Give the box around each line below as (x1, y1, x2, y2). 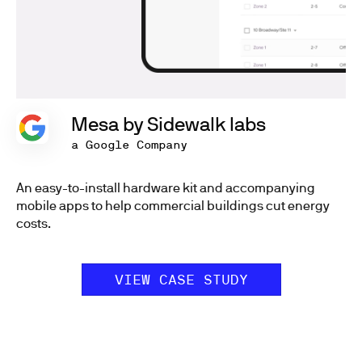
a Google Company (71, 137, 187, 151)
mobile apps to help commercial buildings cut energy (16, 197, 330, 213)
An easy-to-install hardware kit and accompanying (16, 179, 315, 195)
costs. (16, 215, 51, 230)
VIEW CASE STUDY (114, 271, 248, 287)
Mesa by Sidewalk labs (71, 112, 266, 135)
